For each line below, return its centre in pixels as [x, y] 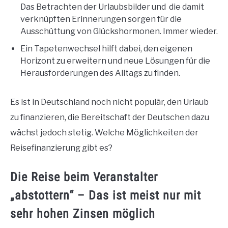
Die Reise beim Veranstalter [84, 177]
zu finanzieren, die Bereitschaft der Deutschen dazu [110, 117]
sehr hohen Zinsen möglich [83, 213]
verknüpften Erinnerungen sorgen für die [101, 19]
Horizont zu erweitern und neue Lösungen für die [115, 61]
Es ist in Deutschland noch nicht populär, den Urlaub [109, 102]
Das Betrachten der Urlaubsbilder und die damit [112, 7]
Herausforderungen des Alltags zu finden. [100, 73]
